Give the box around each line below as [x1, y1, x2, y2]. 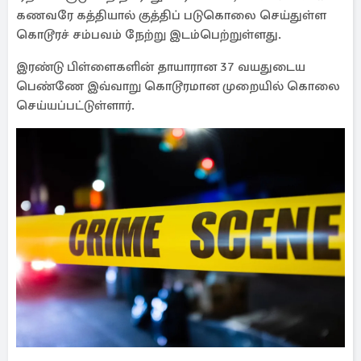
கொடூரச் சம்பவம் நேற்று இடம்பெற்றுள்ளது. [16, 27, 281, 43]
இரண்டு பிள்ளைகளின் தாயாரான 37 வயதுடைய [16, 59, 305, 75]
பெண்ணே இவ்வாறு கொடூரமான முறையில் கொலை [16, 78, 340, 94]
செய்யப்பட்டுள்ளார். [16, 98, 135, 114]
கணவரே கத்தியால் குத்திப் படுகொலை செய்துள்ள [16, 7, 326, 23]
